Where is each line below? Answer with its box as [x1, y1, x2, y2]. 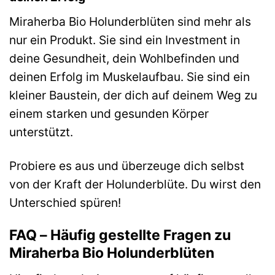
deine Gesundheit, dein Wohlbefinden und [9, 50, 239, 66]
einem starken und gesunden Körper [9, 106, 209, 121]
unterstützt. [9, 124, 73, 139]
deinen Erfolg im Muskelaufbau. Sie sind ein [9, 69, 250, 84]
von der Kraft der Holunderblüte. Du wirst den [9, 176, 261, 192]
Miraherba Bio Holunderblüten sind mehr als [9, 14, 251, 29]
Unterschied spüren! [9, 195, 121, 210]
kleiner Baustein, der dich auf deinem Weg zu [9, 87, 257, 103]
